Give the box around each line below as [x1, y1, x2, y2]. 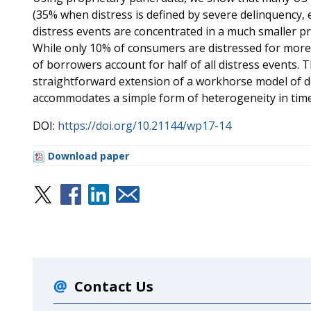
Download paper [47, 149, 129, 162]
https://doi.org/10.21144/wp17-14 [57, 118, 231, 133]
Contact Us [74, 277, 153, 296]
